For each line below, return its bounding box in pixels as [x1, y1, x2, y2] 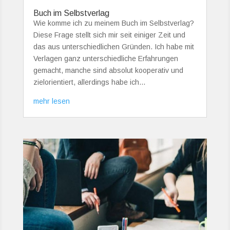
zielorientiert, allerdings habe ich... [33, 78, 145, 86]
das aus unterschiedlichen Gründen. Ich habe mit [33, 42, 194, 51]
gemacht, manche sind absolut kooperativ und [33, 66, 183, 74]
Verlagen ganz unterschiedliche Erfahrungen [33, 54, 178, 63]
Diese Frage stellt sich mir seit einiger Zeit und [33, 30, 185, 39]
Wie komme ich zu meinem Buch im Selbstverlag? [33, 18, 194, 27]
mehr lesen [33, 97, 70, 105]
